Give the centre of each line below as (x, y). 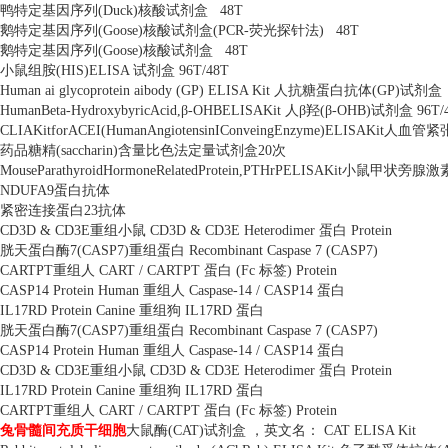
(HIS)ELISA (94, 70)
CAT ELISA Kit (368, 430)
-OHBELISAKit (236, 110)
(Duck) (118, 10)
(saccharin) (87, 150)
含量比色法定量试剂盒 (188, 150)
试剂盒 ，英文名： (262, 430)
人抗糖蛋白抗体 (323, 90)
